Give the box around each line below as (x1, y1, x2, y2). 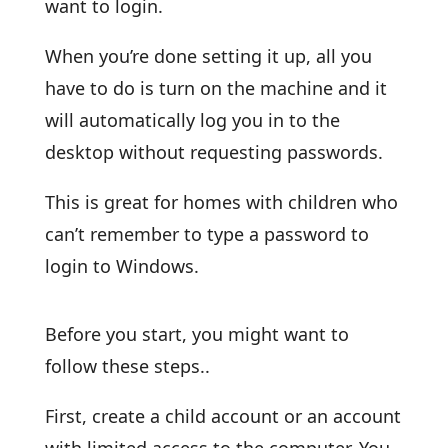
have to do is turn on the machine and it (44, 76, 387, 100)
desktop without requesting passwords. (44, 140, 383, 164)
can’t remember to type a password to (44, 222, 369, 246)
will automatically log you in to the (44, 108, 340, 132)
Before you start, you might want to (44, 322, 349, 346)
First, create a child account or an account (44, 404, 401, 428)
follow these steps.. (44, 354, 210, 378)
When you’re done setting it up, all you (44, 44, 372, 68)
